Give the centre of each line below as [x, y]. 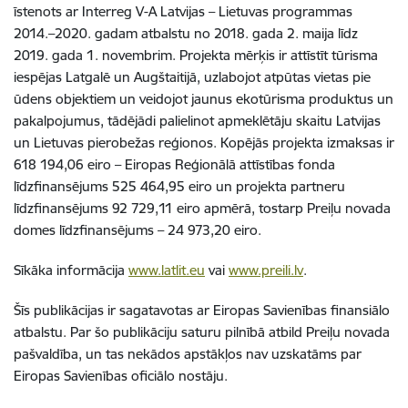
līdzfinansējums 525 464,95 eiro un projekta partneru [179, 186]
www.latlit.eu [167, 270]
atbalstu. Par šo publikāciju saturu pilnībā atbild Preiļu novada [202, 332]
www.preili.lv [266, 270]
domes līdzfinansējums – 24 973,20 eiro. [138, 230]
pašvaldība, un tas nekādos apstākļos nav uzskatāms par [188, 354]
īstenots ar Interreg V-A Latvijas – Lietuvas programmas [183, 11]
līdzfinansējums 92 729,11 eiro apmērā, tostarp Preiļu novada [202, 208]
